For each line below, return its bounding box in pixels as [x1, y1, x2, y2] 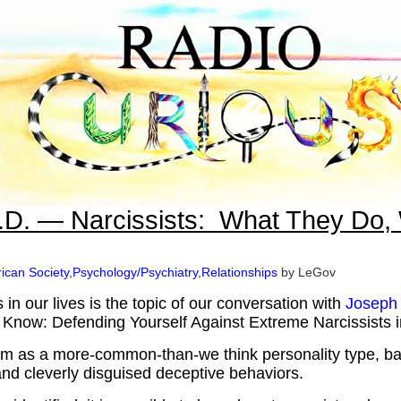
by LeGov [277, 265, 336, 279]
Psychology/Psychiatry [73, 265, 198, 279]
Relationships [201, 265, 277, 279]
